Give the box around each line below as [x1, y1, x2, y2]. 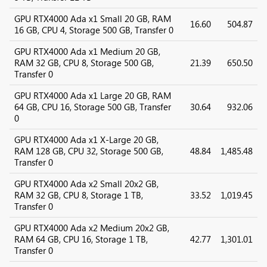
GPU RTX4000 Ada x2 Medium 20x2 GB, [14, 222, 169, 234]
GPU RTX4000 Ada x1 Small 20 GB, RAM [14, 13, 171, 24]
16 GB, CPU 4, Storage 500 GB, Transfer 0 [14, 24, 173, 36]
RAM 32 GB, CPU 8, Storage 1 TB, [14, 189, 143, 201]
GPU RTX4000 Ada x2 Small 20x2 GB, [14, 178, 159, 190]
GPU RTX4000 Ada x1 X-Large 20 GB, [14, 133, 159, 145]
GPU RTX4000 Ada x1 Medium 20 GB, [14, 45, 160, 57]
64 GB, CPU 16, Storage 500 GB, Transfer [14, 101, 171, 113]
